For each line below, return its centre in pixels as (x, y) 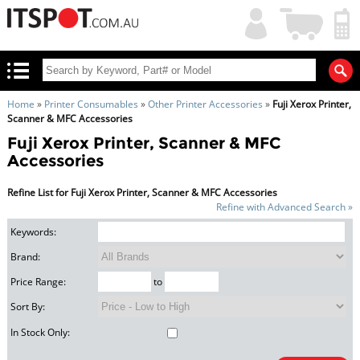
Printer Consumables (91, 104)
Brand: (26, 257)
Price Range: (39, 282)
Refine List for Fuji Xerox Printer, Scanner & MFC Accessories (142, 192)
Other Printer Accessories (205, 104)
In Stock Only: (41, 333)
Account (255, 29)
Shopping (303, 15)
